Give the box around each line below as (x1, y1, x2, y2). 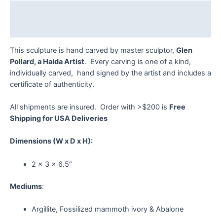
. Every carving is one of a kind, (84, 57, 191, 66)
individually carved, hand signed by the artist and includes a (10, 68, 211, 77)
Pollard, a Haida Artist (10, 57, 84, 66)
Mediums (10, 182, 42, 191)
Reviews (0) (10, 23, 52, 33)
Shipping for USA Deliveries (10, 114, 108, 123)
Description (10, 5, 51, 14)
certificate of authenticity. (10, 79, 94, 89)
